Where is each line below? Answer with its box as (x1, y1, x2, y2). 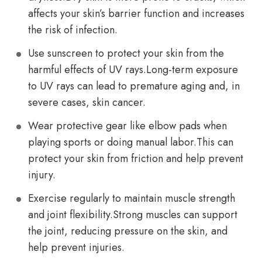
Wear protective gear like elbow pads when (28, 118, 227, 133)
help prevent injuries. (28, 240, 125, 255)
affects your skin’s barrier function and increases (28, 6, 244, 21)
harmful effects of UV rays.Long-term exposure (28, 62, 238, 77)
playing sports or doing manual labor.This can (28, 135, 233, 150)
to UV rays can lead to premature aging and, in (28, 78, 240, 94)
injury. (28, 167, 56, 182)
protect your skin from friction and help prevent (28, 151, 243, 166)
